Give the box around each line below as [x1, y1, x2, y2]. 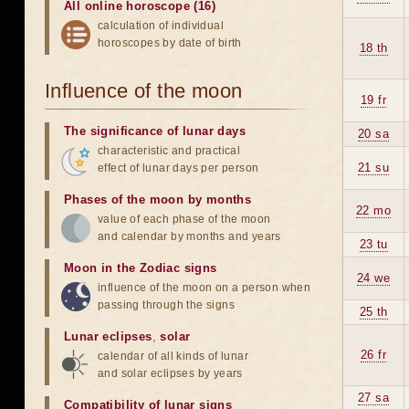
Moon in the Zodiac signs [64, 261, 217, 275]
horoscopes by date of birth [98, 37, 242, 49]
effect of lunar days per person [98, 162, 259, 174]
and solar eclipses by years [98, 367, 243, 380]
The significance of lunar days [64, 124, 246, 138]
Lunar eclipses [64, 330, 152, 343]
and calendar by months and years [98, 230, 281, 243]
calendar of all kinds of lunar [98, 350, 248, 362]
